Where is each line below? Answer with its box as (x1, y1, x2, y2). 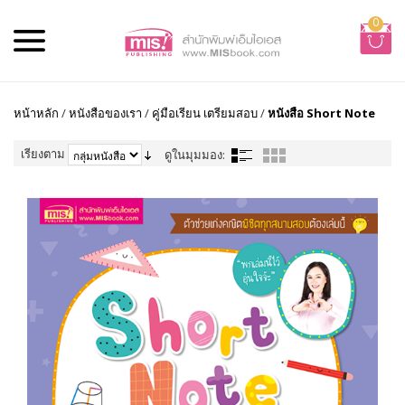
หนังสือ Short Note (268, 105, 375, 121)
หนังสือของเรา (69, 105, 142, 121)
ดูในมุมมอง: (165, 146, 225, 163)
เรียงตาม (21, 146, 65, 162)
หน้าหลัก (14, 105, 59, 121)
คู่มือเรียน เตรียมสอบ (152, 105, 258, 121)
